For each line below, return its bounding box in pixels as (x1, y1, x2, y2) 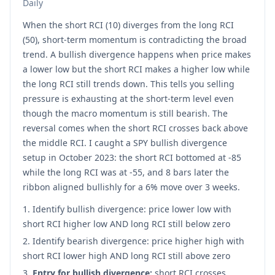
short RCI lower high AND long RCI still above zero (23, 249, 230, 261)
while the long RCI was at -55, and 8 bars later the (23, 166, 229, 178)
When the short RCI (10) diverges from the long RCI (23, 18, 234, 31)
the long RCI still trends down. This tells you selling (23, 77, 234, 90)
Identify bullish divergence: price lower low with (33, 203, 231, 215)
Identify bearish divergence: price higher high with (33, 234, 244, 247)
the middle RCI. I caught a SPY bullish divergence (23, 136, 227, 149)
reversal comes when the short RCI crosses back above (23, 122, 248, 134)
